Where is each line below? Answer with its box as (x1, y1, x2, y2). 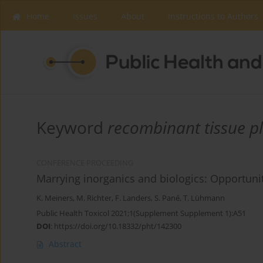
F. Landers (115, 193, 151, 204)
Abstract (49, 238, 82, 250)
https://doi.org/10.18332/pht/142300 (54, 221, 181, 232)
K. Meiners (36, 193, 73, 204)
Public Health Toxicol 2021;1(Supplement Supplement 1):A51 (36, 208, 246, 219)
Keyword (36, 116, 107, 139)
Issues (73, 11, 97, 22)
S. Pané (154, 193, 180, 204)
